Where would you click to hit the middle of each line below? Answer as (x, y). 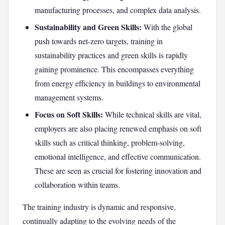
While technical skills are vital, (152, 114)
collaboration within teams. (77, 185)
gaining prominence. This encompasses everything (114, 69)
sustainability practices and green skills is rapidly (111, 55)
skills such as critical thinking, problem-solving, (110, 142)
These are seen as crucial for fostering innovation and (118, 171)
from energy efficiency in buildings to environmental (118, 83)
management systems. (69, 97)
